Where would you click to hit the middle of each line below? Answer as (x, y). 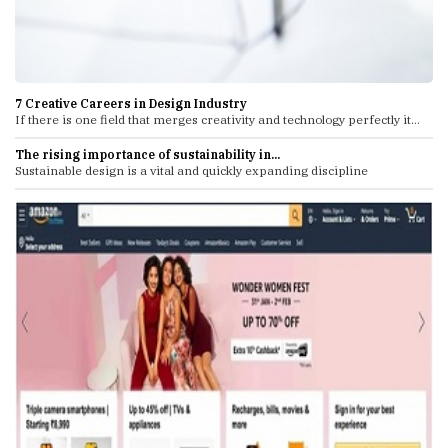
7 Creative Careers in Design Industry (131, 103)
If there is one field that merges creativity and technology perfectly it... (217, 119)
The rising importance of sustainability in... (147, 154)
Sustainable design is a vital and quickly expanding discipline (191, 170)
